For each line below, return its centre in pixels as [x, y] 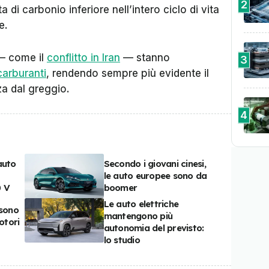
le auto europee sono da [155, 176]
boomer [120, 188]
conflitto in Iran [83, 58]
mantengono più [138, 216]
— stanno [145, 58]
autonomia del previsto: [154, 228]
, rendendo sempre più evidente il [128, 73]
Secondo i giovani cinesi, [155, 164]
